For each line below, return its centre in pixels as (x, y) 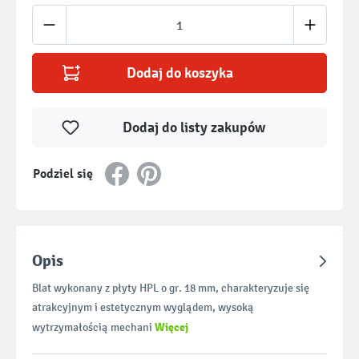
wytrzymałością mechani (93, 327)
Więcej (171, 327)
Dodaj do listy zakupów (194, 127)
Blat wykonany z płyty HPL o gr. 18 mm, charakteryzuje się (171, 288)
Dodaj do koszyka (179, 73)
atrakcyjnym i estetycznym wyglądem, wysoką (143, 307)
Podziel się (63, 174)
